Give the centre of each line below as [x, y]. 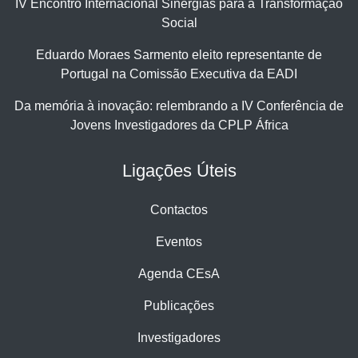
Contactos [179, 209]
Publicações [179, 305]
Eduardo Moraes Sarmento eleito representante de [179, 54]
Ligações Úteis [179, 170]
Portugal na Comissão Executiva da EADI [179, 74]
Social [179, 22]
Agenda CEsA [179, 273]
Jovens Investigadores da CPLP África [179, 125]
